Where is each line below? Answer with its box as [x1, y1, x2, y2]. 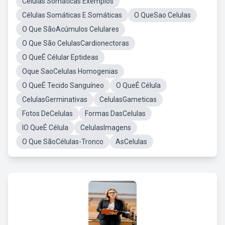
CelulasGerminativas [22, 95, 87, 103]
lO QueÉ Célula [22, 124, 68, 132]
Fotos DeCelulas [22, 109, 73, 118]
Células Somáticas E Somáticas [22, 11, 122, 19]
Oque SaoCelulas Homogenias [22, 67, 118, 75]
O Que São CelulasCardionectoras [22, 39, 129, 47]
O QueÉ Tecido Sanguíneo [22, 81, 104, 89]
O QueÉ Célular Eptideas [22, 53, 98, 61]
